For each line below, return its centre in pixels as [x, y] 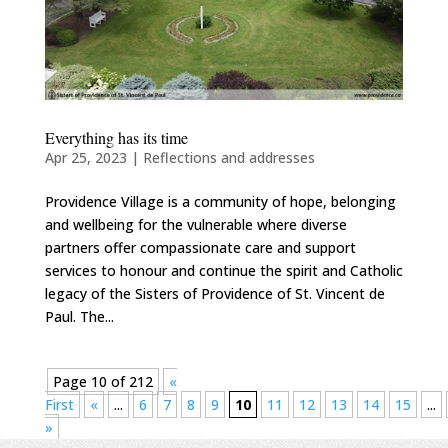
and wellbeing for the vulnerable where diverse [195, 225]
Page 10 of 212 [102, 382]
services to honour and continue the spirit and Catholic [223, 271]
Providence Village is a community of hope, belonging [220, 202]
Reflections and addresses [228, 158]
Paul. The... [79, 317]
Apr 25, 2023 [85, 158]
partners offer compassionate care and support [200, 248]
